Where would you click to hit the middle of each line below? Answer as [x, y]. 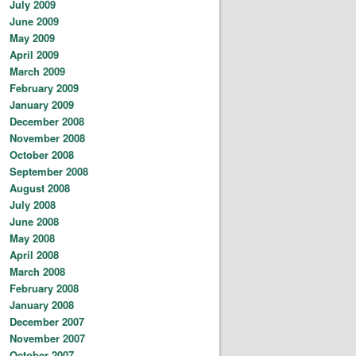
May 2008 [32, 238]
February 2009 [44, 87]
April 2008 [34, 254]
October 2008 [42, 154]
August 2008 [40, 188]
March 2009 [37, 71]
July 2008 [33, 204]
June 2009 [34, 21]
